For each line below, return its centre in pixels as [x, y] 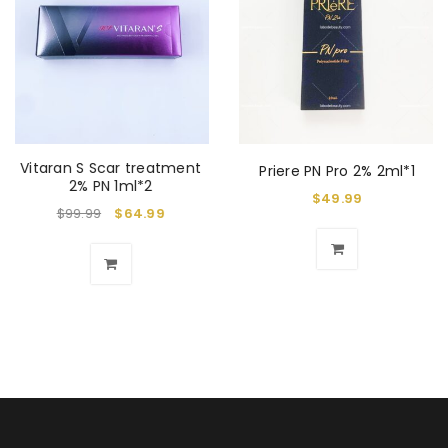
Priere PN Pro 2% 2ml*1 [337, 171]
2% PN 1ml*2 [110, 186]
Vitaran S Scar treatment [111, 168]
